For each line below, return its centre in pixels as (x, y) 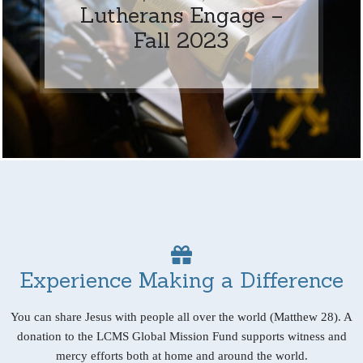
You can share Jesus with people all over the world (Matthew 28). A (181, 316)
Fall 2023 (181, 40)
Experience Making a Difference (181, 280)
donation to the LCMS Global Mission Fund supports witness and (181, 336)
